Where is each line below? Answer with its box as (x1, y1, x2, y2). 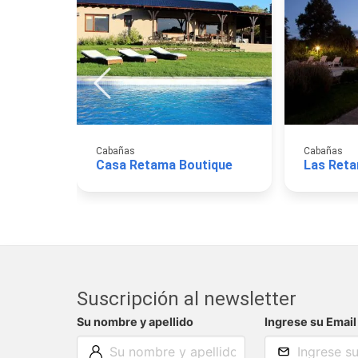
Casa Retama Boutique (96, 157, 233, 173)
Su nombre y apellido (77, 314, 193, 328)
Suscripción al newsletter (77, 287, 296, 310)
